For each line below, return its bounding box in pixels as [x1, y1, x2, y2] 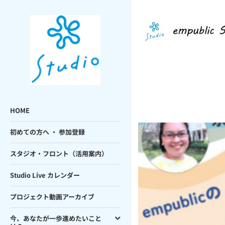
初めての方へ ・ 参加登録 [10, 127, 85, 137]
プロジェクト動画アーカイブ [10, 192, 94, 201]
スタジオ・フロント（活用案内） [10, 149, 108, 158]
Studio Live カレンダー [10, 170, 80, 180]
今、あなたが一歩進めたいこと [10, 213, 101, 223]
